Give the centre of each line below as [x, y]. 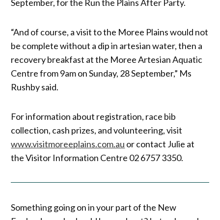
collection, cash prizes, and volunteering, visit [97, 130]
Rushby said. [35, 87]
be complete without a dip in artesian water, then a [107, 45]
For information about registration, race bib [94, 116]
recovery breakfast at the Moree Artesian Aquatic [107, 59]
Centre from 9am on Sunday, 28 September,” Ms [101, 73]
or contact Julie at [160, 144]
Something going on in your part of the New [94, 207]
